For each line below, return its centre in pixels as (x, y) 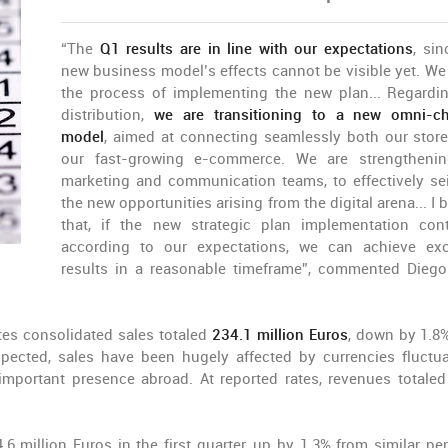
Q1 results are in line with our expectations (256, 49)
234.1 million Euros (279, 335)
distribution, (107, 115)
